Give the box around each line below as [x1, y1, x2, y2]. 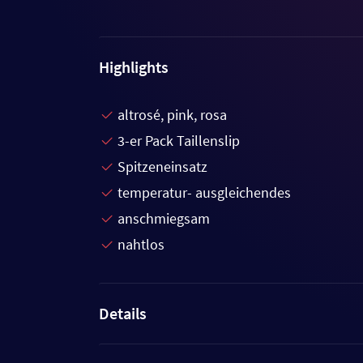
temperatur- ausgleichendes [117, 183, 291, 202]
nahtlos [117, 235, 164, 254]
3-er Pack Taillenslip [117, 131, 240, 150]
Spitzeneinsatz [117, 157, 207, 176]
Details [99, 303, 147, 323]
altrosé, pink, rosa [117, 105, 227, 124]
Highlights [99, 57, 169, 77]
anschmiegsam [117, 209, 210, 228]
